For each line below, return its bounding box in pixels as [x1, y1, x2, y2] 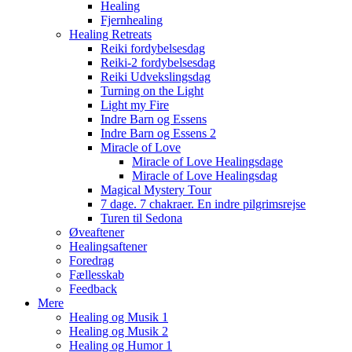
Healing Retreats [69, 27, 152, 41]
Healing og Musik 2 [69, 324, 168, 338]
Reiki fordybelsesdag [101, 42, 205, 55]
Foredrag [69, 254, 114, 267]
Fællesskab [69, 268, 124, 281]
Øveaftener [69, 225, 124, 239]
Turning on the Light [101, 84, 203, 97]
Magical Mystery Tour [101, 183, 211, 196]
